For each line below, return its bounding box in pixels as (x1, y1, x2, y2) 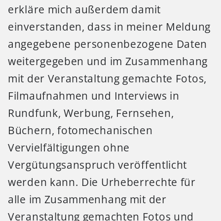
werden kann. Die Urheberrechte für (8, 175, 196, 189)
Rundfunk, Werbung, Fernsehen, (8, 106, 174, 120)
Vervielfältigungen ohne (8, 140, 130, 154)
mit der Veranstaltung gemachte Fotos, (8, 71, 207, 85)
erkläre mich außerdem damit (8, 2, 161, 16)
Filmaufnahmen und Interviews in (8, 88, 180, 103)
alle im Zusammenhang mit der (8, 192, 167, 206)
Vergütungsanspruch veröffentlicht (8, 157, 187, 172)
